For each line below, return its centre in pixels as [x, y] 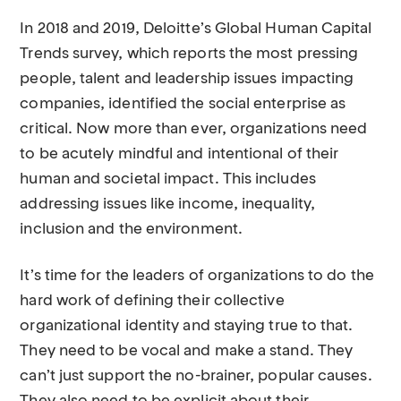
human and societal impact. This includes [168, 179]
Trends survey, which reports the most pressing [189, 54]
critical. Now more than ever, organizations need [194, 129]
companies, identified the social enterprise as [183, 104]
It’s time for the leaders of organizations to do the [197, 276]
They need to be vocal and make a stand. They [187, 351]
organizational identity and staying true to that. [187, 326]
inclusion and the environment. [131, 230]
